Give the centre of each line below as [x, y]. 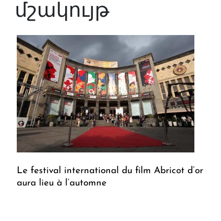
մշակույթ [62, 12]
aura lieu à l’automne [62, 184]
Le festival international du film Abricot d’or [110, 171]
